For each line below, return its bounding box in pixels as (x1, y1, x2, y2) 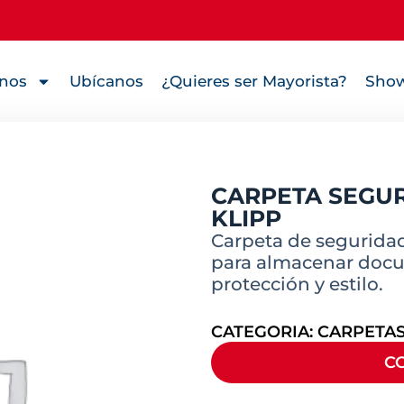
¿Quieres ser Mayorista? (161, 72, 347, 90)
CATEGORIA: (211, 322, 317, 343)
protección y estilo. (211, 273, 383, 296)
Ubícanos (69, 72, 143, 90)
